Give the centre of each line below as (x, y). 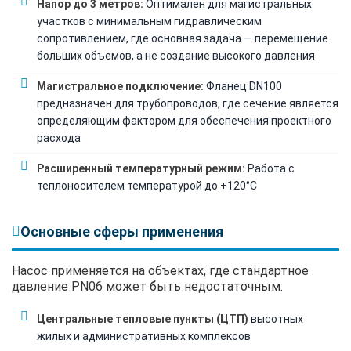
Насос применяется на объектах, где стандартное (160, 270)
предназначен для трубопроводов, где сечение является (188, 103)
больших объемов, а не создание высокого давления (176, 55)
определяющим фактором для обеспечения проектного (184, 120)
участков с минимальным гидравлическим (149, 21)
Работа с (270, 168)
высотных (276, 318)
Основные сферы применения (122, 231)
